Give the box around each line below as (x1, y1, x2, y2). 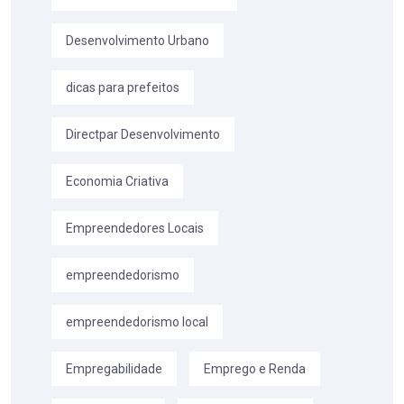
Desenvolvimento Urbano (66, 33, 209, 49)
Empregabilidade (66, 362, 162, 377)
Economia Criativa (66, 174, 169, 189)
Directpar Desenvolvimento (66, 127, 220, 142)
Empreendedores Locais (66, 221, 204, 236)
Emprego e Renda (204, 362, 306, 377)
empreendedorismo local (66, 315, 208, 330)
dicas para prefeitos (66, 80, 179, 96)
